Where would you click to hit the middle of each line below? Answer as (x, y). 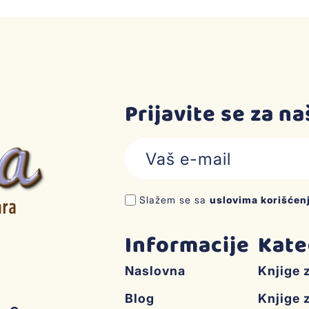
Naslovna (155, 271)
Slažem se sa (174, 200)
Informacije (187, 246)
